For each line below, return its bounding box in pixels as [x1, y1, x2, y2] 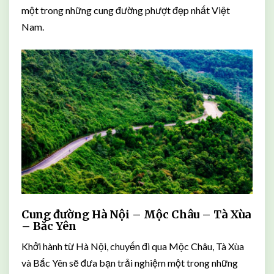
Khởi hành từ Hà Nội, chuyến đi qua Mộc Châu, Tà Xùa [21, 240, 244, 253]
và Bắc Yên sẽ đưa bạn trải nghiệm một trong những [21, 257, 238, 269]
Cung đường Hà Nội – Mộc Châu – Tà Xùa [21, 207, 251, 222]
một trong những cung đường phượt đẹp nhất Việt [21, 4, 230, 16]
